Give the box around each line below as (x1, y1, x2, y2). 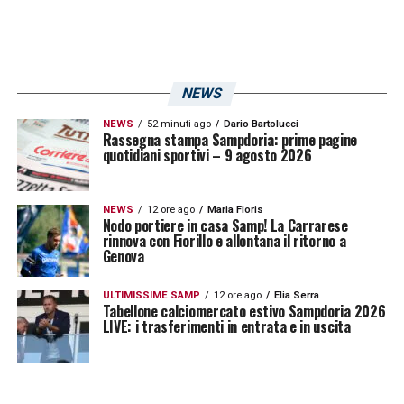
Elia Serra (273, 289, 319, 301)
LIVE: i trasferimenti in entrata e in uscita (102, 316, 351, 337)
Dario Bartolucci (223, 118, 298, 130)
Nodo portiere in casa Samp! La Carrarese (102, 215, 348, 236)
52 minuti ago (146, 118, 211, 130)
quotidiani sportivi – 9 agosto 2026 (102, 144, 312, 166)
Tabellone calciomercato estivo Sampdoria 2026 (102, 300, 386, 322)
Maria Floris (207, 204, 263, 216)
